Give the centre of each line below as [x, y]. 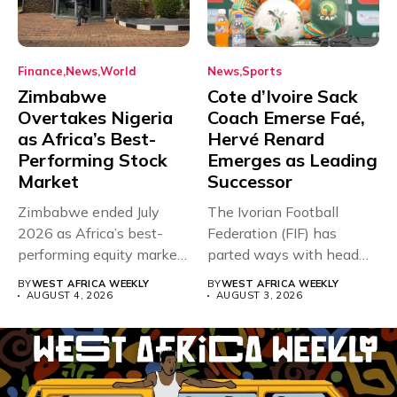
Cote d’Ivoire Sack [283, 97]
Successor [250, 182]
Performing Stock [93, 160]
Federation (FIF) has [272, 234]
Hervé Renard [266, 139]
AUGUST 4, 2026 [70, 296]
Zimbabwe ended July [89, 212]
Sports [262, 71]
